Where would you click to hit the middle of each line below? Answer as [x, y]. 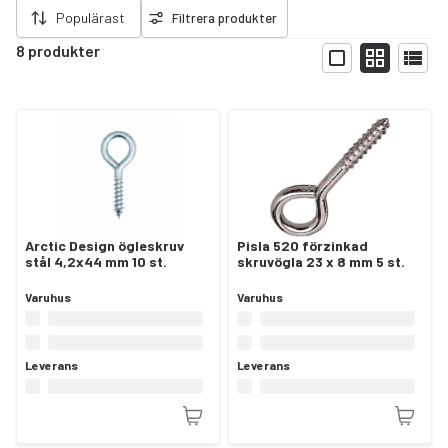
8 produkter [58, 51]
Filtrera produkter [224, 18]
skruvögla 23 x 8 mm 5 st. [321, 262]
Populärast [91, 17]
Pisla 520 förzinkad [302, 246]
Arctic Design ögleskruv [104, 246]
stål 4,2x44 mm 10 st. [96, 262]
